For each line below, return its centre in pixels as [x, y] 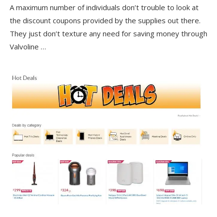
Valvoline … [28, 46]
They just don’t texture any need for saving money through [108, 33]
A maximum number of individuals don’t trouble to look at [104, 7]
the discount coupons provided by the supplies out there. [105, 20]
